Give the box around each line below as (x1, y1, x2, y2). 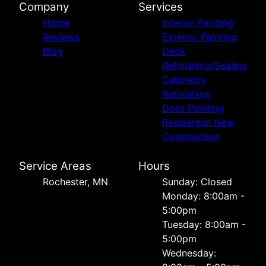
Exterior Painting (162, 30, 237, 43)
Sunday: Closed (162, 175, 232, 188)
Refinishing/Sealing (162, 59, 247, 71)
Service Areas (19, 159, 91, 173)
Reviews (43, 30, 80, 43)
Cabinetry (162, 73, 206, 85)
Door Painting (162, 102, 224, 114)
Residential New (162, 116, 234, 128)
